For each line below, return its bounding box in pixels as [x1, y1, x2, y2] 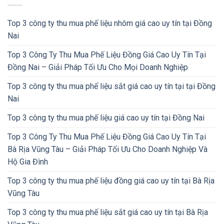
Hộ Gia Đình [7, 156, 48, 166]
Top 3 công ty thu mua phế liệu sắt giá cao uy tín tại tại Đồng [7, 81, 215, 91]
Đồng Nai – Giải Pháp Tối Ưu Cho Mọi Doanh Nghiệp [7, 62, 188, 72]
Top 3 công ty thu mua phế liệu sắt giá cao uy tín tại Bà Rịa [7, 207, 208, 217]
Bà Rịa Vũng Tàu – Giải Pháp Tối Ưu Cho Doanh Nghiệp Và [7, 144, 207, 154]
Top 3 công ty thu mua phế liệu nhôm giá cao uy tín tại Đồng [7, 18, 212, 28]
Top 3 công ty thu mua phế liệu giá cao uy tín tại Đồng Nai [7, 112, 204, 122]
